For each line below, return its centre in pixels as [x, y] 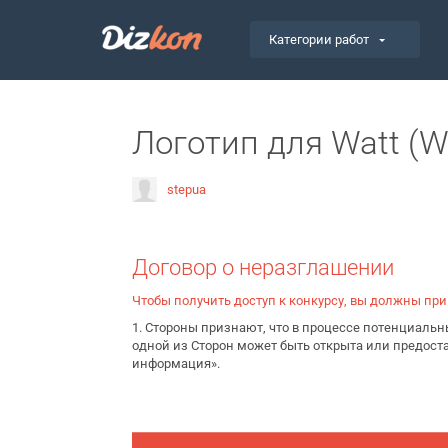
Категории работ [319, 39]
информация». [176, 363]
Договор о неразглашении [263, 267]
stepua [186, 189]
